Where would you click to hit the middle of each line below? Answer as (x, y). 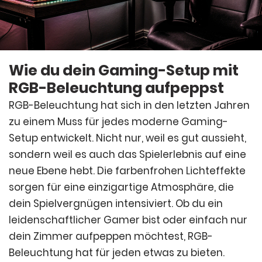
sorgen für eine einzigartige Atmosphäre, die (121, 187)
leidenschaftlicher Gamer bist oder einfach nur (128, 220)
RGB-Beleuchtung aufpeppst (116, 88)
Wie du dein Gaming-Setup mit (124, 70)
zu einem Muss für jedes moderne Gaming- (118, 122)
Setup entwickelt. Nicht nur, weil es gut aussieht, (127, 138)
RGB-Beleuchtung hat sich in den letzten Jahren (129, 105)
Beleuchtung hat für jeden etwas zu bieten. (117, 253)
